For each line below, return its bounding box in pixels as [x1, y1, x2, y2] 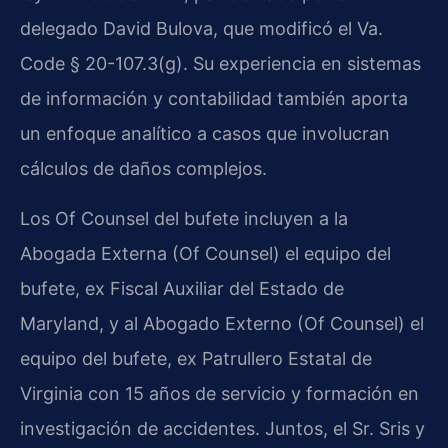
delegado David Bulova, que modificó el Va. [20, 18, 383, 40]
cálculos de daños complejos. [20, 158, 267, 180]
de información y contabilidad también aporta [20, 88, 408, 110]
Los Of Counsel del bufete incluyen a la [20, 207, 348, 229]
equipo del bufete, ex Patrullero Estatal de [20, 347, 372, 369]
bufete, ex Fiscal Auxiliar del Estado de [20, 277, 344, 299]
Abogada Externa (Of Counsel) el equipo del [20, 242, 391, 264]
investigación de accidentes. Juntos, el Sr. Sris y [20, 417, 425, 439]
